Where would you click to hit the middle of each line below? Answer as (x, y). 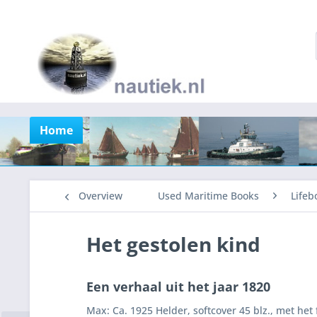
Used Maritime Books (208, 196)
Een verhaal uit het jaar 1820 (178, 287)
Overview (100, 196)
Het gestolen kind (173, 244)
